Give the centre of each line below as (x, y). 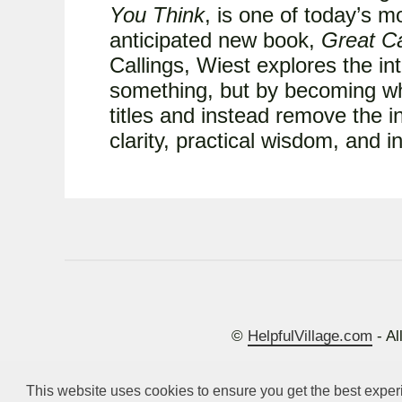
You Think (157, 14)
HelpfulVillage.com (310, 336)
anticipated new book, (215, 39)
